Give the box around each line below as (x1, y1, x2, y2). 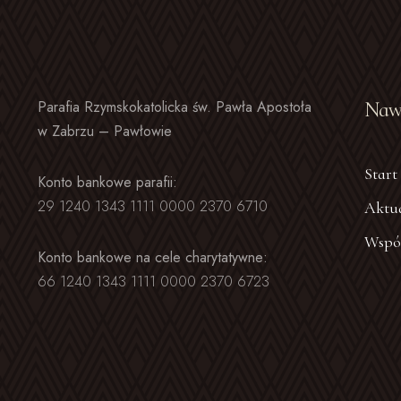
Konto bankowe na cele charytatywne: (38, 247, 268, 268)
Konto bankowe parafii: (38, 172, 177, 192)
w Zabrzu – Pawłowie (38, 121, 172, 141)
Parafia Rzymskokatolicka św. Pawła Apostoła (38, 97, 311, 117)
